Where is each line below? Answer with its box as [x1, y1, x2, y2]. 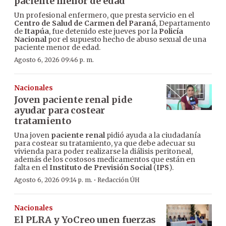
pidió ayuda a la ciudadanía [105, 131, 201, 140]
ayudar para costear [14, 104, 105, 117]
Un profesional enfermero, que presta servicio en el [14, 11, 194, 20]
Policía [159, 27, 183, 36]
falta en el [14, 163, 49, 173]
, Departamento [156, 19, 210, 28]
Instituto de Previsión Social [49, 163, 152, 173]
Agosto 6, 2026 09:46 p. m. [14, 56, 94, 64]
